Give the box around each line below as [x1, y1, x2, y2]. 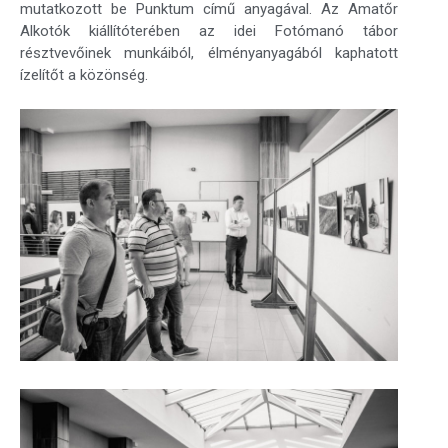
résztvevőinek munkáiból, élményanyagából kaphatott [20, 44, 398, 63]
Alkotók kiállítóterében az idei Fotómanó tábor [20, 22, 398, 41]
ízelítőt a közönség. [20, 66, 148, 85]
